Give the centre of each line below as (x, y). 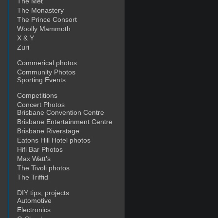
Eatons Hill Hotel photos (54, 140)
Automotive (34, 200)
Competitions (37, 95)
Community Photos (46, 72)
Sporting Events (41, 80)
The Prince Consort (47, 19)
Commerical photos (47, 63)
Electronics (34, 210)
